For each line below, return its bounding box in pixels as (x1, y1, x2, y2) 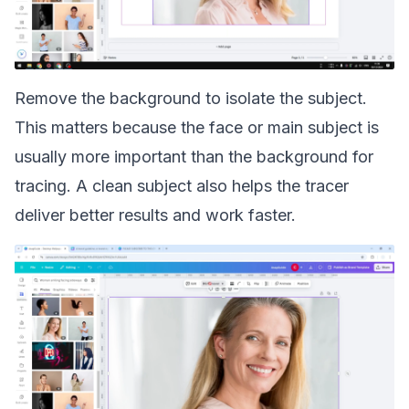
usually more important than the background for (15, 147, 373, 166)
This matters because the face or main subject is (15, 118, 379, 137)
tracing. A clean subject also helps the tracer (15, 176, 349, 195)
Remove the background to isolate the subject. (15, 89, 367, 108)
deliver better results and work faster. (15, 205, 296, 225)
